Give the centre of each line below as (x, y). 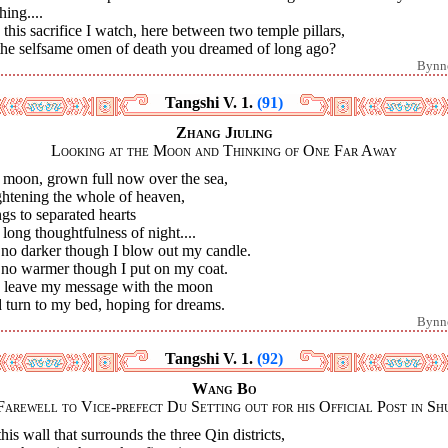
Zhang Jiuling (224, 132)
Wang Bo (224, 388)
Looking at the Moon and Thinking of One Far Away (224, 150)
